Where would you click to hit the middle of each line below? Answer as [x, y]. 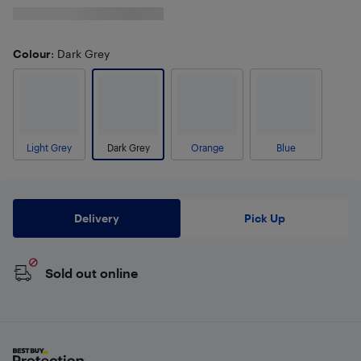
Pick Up [264, 218]
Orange [207, 147]
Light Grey [49, 147]
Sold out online [91, 273]
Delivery [97, 218]
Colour [32, 54]
